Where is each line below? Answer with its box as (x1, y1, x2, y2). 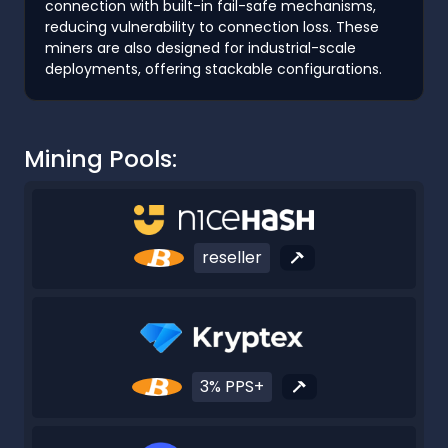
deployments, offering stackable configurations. (45, 58, 382, 79)
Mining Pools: (24, 141, 177, 175)
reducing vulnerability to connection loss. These (45, 16, 379, 37)
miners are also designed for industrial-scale (45, 37, 356, 58)
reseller (201, 246, 262, 270)
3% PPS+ (199, 375, 264, 399)
